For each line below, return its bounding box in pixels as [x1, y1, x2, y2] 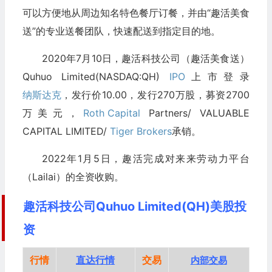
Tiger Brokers [109, 125, 172, 138]
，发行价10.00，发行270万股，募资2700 [61, 89, 250, 101]
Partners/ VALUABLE [140, 107, 250, 120]
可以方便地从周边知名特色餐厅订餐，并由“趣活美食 [22, 7, 250, 19]
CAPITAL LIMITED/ [22, 125, 110, 138]
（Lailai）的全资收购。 [22, 171, 124, 183]
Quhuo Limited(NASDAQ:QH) [22, 70, 169, 83]
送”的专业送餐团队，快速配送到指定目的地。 [22, 25, 220, 38]
